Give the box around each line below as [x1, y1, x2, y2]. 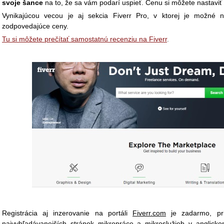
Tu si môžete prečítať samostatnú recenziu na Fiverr [2, 35, 167, 43]
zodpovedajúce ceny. [2, 22, 68, 30]
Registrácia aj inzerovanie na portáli [2, 209, 132, 217]
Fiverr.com [132, 209, 166, 217]
